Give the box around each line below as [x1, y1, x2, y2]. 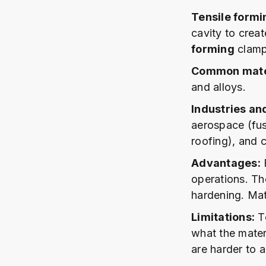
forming [191, 43, 235, 55]
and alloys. [191, 81, 246, 93]
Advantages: [191, 157, 261, 169]
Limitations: [191, 211, 255, 223]
